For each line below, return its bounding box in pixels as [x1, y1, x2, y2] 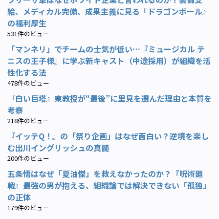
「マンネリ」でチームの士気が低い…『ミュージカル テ [7, 43, 205, 55]
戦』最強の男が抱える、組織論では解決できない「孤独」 [7, 179, 211, 191]
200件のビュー [7, 153, 49, 163]
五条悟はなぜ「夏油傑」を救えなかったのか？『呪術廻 [7, 167, 203, 179]
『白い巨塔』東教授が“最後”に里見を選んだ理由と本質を [7, 92, 212, 104]
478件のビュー [7, 78, 49, 88]
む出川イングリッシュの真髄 [7, 141, 109, 153]
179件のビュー [7, 202, 49, 212]
